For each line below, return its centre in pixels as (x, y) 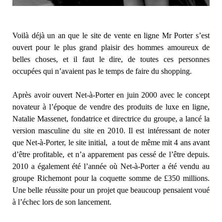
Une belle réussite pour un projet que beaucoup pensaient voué (111, 190)
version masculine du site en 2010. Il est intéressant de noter (111, 130)
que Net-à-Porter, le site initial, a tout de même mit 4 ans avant (111, 142)
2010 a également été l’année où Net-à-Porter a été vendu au (111, 166)
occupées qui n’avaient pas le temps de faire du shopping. (102, 71)
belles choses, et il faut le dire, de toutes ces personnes (111, 59)
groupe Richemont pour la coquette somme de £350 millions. (111, 178)
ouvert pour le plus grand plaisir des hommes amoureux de (111, 47)
